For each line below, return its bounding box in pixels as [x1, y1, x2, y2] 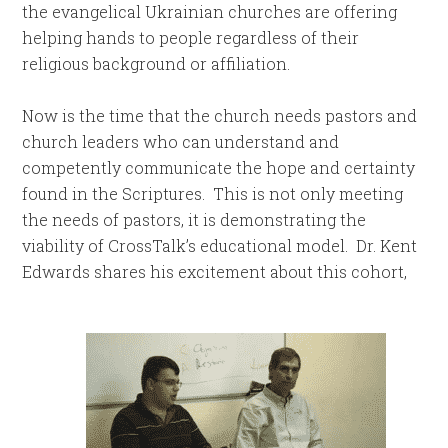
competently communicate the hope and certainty [22, 157, 416, 179]
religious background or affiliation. [22, 53, 291, 75]
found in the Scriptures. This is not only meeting [22, 183, 404, 205]
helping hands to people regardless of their [22, 27, 360, 49]
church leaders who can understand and [22, 131, 340, 153]
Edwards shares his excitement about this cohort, [22, 261, 408, 283]
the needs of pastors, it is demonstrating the [22, 209, 367, 231]
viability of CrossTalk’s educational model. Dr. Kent [22, 235, 418, 257]
